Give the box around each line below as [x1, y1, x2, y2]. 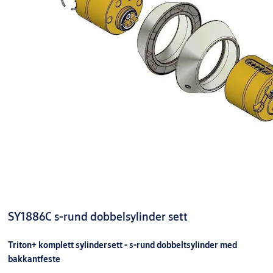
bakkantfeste [7, 253, 60, 264]
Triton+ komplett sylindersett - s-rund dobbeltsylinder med [7, 239, 237, 250]
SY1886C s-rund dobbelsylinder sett [7, 208, 188, 224]
